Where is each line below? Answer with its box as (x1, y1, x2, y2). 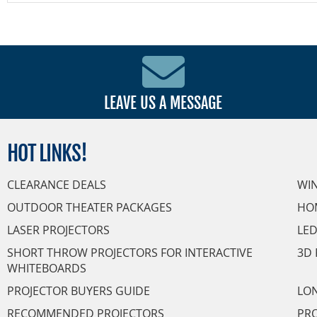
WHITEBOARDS (7, 260, 86, 277)
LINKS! (39, 140, 87, 167)
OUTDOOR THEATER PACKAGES (7, 200, 172, 216)
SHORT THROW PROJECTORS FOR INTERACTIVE (7, 245, 253, 261)
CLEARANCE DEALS (7, 177, 106, 193)
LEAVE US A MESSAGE (104, 93, 223, 113)
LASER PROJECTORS (7, 222, 110, 238)
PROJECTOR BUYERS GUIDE (7, 283, 150, 299)
